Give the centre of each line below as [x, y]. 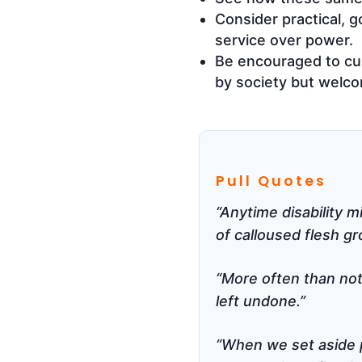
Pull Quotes [271, 181]
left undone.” [261, 301]
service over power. [284, 40]
